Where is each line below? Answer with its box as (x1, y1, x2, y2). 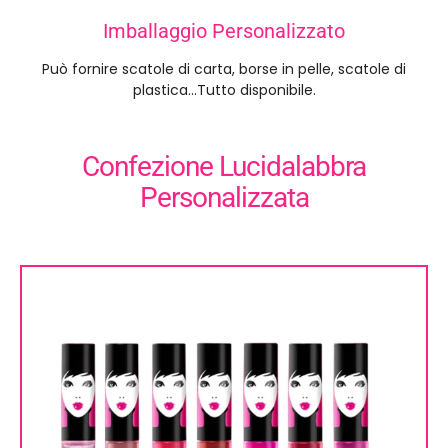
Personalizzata (139, 180, 309, 214)
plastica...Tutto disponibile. (132, 79, 316, 100)
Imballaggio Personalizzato (103, 18, 345, 43)
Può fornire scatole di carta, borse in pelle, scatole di (42, 58, 406, 79)
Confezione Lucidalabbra (82, 149, 366, 183)
